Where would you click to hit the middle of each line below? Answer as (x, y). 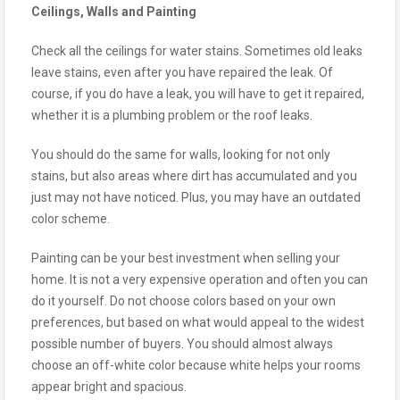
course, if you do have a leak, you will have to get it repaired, (198, 93)
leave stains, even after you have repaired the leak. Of (182, 72)
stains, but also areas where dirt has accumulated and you (194, 175)
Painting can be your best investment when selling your (186, 258)
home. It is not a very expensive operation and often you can (200, 279)
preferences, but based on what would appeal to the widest (198, 322)
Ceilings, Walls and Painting (114, 11)
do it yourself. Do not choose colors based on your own (183, 300)
